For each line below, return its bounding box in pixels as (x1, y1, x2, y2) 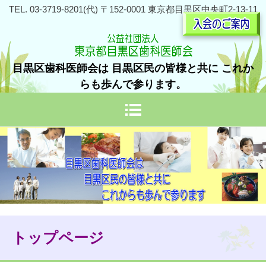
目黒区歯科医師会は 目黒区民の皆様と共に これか (12, 62, 254, 74)
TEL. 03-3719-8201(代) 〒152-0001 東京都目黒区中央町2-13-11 (8, 4, 258, 14)
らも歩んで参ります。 (80, 78, 186, 90)
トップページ (12, 229, 104, 246)
